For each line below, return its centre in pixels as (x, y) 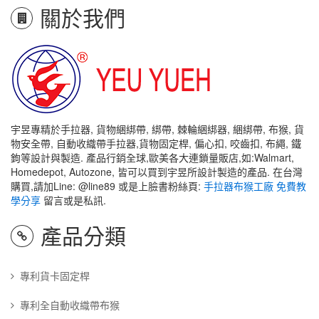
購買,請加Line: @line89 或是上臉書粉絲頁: (107, 186)
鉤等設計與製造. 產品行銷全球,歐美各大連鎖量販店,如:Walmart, (152, 157)
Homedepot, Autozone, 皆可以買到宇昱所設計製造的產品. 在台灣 (157, 172)
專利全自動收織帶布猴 (70, 305)
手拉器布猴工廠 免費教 (255, 186)
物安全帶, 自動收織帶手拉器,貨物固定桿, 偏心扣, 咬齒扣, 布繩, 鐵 (156, 143)
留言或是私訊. (73, 200)
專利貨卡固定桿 (55, 276)
